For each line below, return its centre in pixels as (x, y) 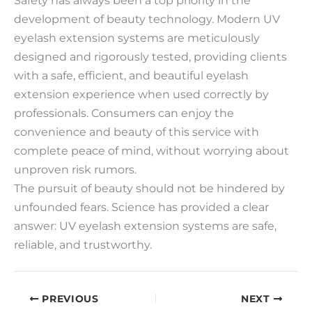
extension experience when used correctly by (141, 94)
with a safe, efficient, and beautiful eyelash (131, 75)
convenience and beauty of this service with (136, 131)
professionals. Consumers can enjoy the (124, 112)
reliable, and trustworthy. (83, 244)
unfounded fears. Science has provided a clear (141, 206)
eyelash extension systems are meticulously (137, 37)
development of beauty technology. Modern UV (147, 18)
